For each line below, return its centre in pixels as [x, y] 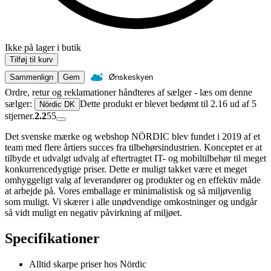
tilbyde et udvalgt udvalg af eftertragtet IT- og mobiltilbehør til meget [135, 158]
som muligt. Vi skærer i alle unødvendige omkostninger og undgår [131, 202]
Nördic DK [57, 105]
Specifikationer [52, 239]
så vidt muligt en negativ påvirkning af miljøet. [93, 213]
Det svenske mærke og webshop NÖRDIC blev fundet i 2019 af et [132, 137]
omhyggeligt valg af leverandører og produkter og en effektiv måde [133, 180]
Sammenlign [31, 77]
